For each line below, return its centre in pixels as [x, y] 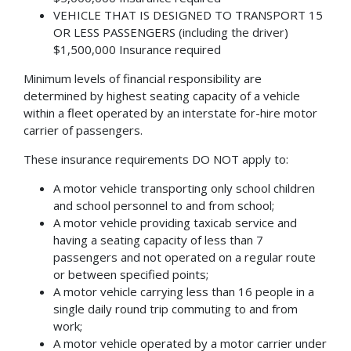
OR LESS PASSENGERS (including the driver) [170, 32]
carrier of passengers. [83, 130]
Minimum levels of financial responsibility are [143, 78]
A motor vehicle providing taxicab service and [175, 222]
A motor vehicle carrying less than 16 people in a [183, 291]
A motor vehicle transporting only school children [184, 188]
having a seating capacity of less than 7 [158, 239]
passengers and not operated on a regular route [184, 257]
